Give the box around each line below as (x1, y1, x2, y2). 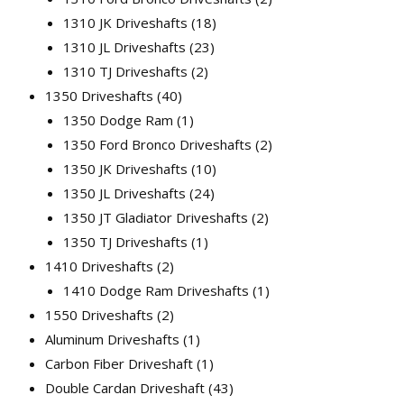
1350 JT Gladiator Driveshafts (63, 208, 248, 226)
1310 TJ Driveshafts (63, 62, 188, 80)
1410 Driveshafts (45, 257, 153, 275)
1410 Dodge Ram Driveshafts (63, 281, 249, 299)
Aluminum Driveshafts (45, 330, 179, 348)
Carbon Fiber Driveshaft (45, 354, 193, 372)
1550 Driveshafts (45, 306, 153, 324)
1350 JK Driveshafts (63, 160, 188, 178)
